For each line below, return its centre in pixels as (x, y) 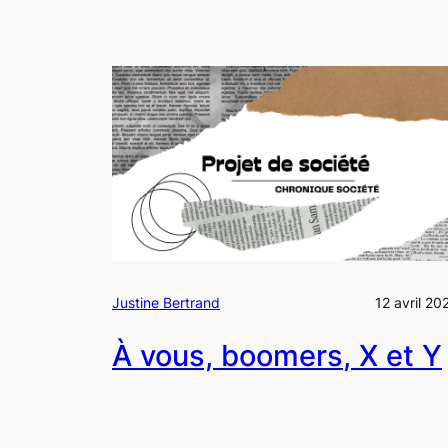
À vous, (166, 356)
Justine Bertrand (166, 303)
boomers (282, 356)
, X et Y (392, 356)
